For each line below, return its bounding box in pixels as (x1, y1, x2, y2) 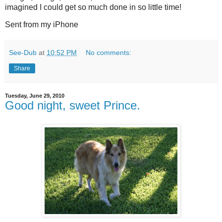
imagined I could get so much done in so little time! (5, 2, 181, 11)
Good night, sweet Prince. (5, 99, 140, 112)
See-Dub (9, 49, 37, 57)
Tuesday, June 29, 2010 (5, 93, 64, 99)
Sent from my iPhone (5, 20, 78, 29)
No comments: (86, 49, 132, 57)
